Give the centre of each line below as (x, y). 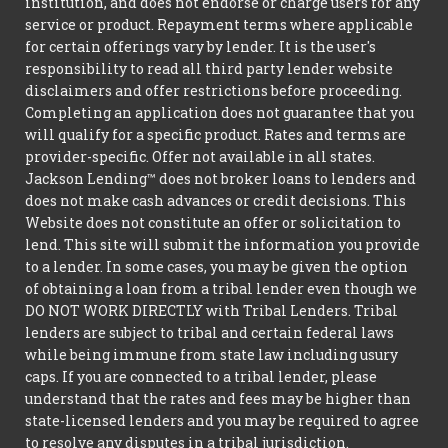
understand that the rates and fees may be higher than (218, 398)
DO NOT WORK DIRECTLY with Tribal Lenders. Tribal (211, 310)
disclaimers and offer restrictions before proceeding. (213, 90)
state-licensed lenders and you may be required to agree (222, 420)
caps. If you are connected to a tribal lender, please (201, 376)
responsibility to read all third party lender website (209, 68)
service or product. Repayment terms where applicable (219, 24)
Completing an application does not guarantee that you (219, 112)
